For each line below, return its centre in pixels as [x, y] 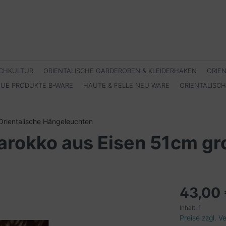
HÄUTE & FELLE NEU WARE [127, 85]
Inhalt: [189, 208]
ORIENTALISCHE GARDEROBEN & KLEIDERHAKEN [120, 71]
